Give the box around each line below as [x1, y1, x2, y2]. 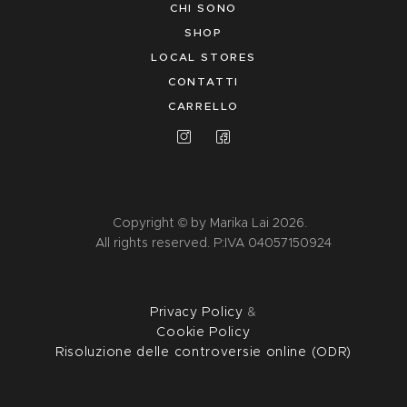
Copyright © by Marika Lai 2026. [112, 213, 307, 231]
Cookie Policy [156, 323, 251, 340]
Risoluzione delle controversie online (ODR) [55, 342, 352, 360]
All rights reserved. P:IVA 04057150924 [87, 233, 332, 251]
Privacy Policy [149, 303, 243, 320]
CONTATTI [167, 74, 240, 89]
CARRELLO [167, 99, 240, 114]
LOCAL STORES [151, 50, 256, 65]
